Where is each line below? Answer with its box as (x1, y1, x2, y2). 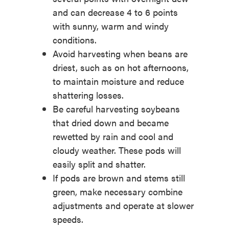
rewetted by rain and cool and (52, 130, 173, 143)
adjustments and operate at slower (52, 199, 194, 212)
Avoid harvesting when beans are (52, 47, 188, 60)
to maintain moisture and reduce (52, 75, 184, 88)
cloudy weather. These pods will (52, 144, 181, 157)
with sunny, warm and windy (52, 19, 169, 33)
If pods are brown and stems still (52, 171, 185, 185)
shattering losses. (52, 88, 124, 102)
